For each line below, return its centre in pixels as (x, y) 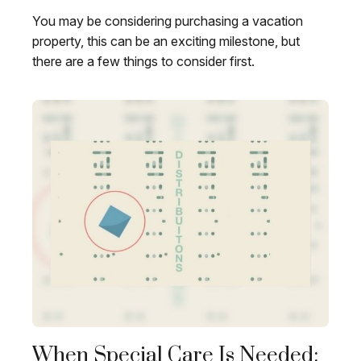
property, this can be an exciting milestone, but (166, 41)
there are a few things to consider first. (143, 62)
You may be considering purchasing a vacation (168, 21)
